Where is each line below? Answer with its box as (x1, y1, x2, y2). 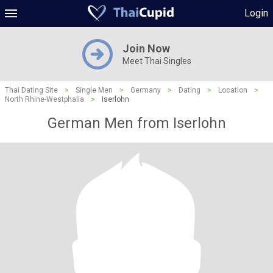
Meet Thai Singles (122, 56, 191, 66)
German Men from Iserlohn (47, 115, 226, 132)
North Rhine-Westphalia (5, 95, 84, 104)
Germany (130, 86, 161, 94)
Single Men (76, 86, 113, 94)
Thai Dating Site (5, 86, 58, 94)
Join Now (122, 42, 170, 55)
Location (218, 86, 247, 94)
